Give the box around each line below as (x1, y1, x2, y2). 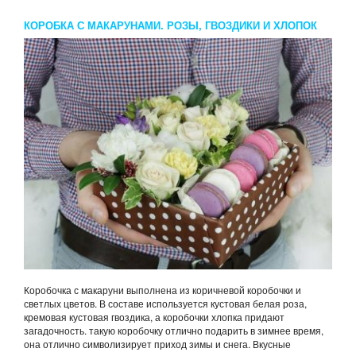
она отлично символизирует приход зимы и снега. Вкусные (24, 336, 291, 350)
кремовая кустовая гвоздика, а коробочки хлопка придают (24, 309, 284, 323)
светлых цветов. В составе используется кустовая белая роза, (24, 296, 307, 310)
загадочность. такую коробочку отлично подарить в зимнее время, (24, 323, 323, 337)
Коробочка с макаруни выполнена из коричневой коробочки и (24, 282, 301, 296)
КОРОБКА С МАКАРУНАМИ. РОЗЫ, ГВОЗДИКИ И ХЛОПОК (24, 17, 317, 33)
